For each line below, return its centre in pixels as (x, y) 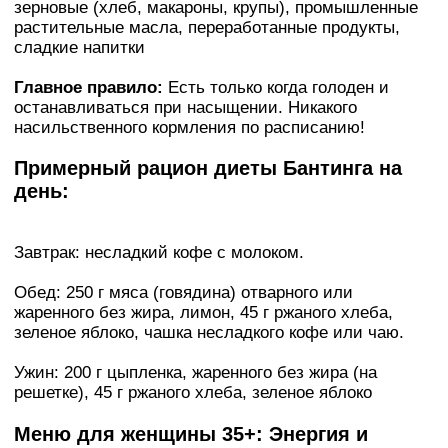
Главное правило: (88, 87)
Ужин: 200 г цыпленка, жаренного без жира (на (195, 373)
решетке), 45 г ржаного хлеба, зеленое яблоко (193, 393)
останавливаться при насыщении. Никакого (185, 107)
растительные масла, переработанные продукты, (207, 27)
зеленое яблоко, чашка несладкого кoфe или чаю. (209, 333)
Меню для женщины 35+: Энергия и (191, 434)
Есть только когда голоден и (276, 87)
